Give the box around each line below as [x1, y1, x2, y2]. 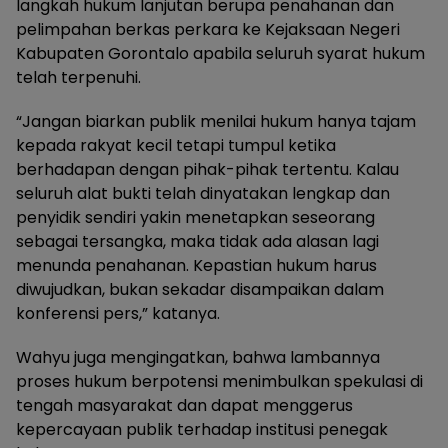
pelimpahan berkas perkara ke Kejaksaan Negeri [16, 17, 400, 41]
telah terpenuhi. [16, 65, 141, 89]
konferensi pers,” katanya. [16, 301, 220, 325]
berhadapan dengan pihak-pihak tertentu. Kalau [16, 157, 399, 181]
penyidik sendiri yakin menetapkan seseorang [16, 205, 375, 229]
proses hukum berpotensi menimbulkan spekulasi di [16, 369, 423, 393]
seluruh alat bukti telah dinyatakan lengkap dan [16, 181, 390, 205]
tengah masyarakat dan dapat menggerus [16, 393, 353, 417]
